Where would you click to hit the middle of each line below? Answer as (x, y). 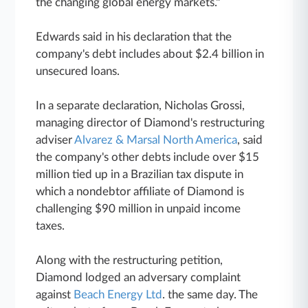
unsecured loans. (78, 71)
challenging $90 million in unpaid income (139, 208)
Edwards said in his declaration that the (134, 36)
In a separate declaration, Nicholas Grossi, (141, 105)
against (55, 294)
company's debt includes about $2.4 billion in (150, 54)
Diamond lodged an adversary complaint (139, 277)
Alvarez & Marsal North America (156, 140)
